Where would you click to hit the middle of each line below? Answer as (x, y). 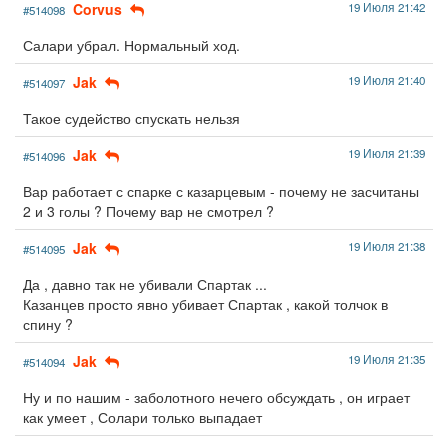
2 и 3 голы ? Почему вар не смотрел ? (148, 210)
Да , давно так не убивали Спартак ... (145, 283)
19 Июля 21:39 (386, 152)
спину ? (48, 323)
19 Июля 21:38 (386, 245)
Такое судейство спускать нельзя (131, 117)
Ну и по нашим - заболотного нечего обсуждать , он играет (216, 396)
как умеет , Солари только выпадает (142, 416)
